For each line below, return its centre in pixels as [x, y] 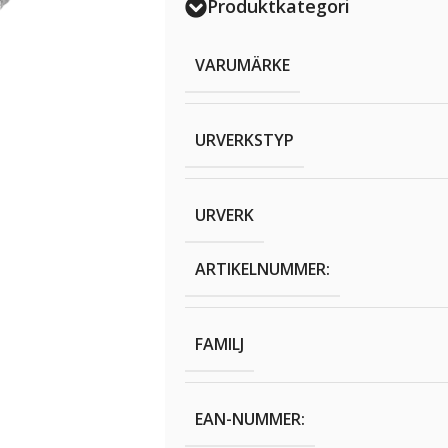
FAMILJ [219, 344]
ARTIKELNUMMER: [262, 269]
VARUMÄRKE [242, 65]
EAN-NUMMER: [249, 419]
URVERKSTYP [244, 140]
